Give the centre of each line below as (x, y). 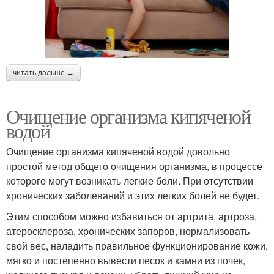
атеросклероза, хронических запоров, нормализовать (128, 231)
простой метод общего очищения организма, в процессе (134, 166)
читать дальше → (43, 73)
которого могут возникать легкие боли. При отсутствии (130, 181)
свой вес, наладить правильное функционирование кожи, (137, 246)
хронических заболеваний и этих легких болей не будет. (133, 196)
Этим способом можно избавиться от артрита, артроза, (131, 217)
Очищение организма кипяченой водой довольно (118, 152)
